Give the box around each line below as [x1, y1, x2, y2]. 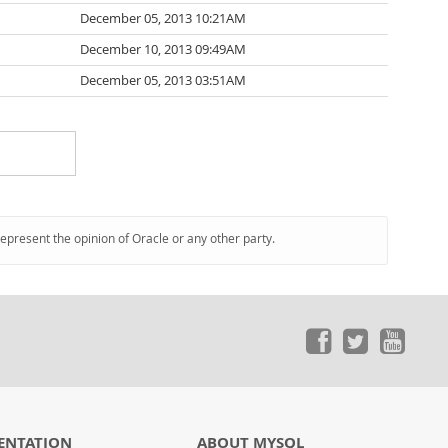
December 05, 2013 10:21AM [80, 10, 246, 27]
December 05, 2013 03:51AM [80, 72, 246, 89]
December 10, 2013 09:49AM [80, 41, 246, 58]
